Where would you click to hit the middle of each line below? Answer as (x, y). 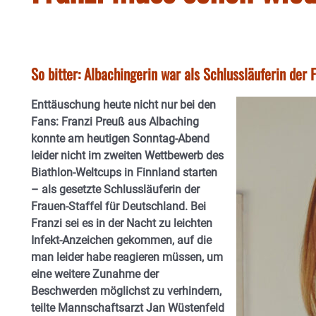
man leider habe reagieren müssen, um (127, 257)
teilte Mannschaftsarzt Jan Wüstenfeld (128, 308)
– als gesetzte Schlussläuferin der (115, 189)
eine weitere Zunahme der (95, 274)
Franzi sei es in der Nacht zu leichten (122, 223)
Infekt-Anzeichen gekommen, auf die (121, 240)
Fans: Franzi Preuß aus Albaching (115, 122)
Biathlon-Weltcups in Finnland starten (124, 172)
